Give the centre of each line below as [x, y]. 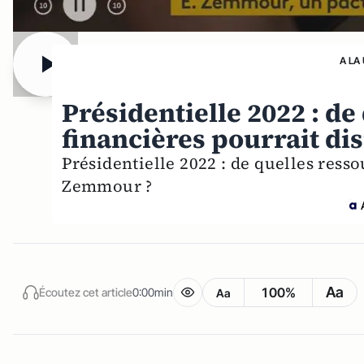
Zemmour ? [107, 186]
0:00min [153, 292]
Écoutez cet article [86, 292]
